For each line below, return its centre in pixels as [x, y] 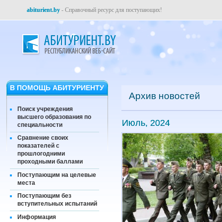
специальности [40, 125]
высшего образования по [54, 117]
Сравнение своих [43, 138]
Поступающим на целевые [57, 175]
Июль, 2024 [146, 123]
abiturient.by [43, 10]
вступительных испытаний [57, 204]
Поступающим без [44, 196]
